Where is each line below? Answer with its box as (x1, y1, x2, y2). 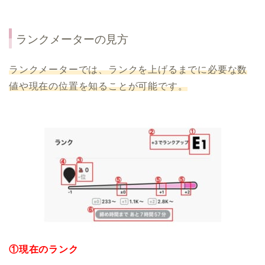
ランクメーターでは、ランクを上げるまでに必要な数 (9, 64, 248, 75)
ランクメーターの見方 (16, 33, 128, 46)
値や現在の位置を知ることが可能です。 (9, 81, 188, 92)
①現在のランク (9, 244, 79, 255)
